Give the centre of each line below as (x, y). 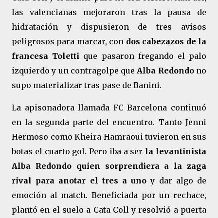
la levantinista (176, 151)
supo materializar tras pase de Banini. (87, 85)
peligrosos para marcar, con (69, 41)
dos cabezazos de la (166, 41)
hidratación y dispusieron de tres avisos (109, 27)
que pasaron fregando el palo (143, 56)
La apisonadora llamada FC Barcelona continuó (109, 108)
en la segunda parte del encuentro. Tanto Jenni (109, 122)
